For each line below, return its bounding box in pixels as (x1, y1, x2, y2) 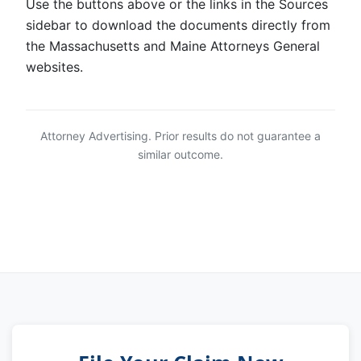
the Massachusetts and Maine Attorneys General (26, 38, 320, 55)
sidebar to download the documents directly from (26, 17, 330, 34)
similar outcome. (138, 147, 223, 162)
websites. (26, 59, 83, 76)
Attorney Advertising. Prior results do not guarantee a (40, 129, 321, 143)
